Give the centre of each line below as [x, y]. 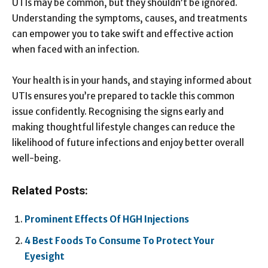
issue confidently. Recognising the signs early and [118, 111]
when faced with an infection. [76, 49]
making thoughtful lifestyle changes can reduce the [124, 127]
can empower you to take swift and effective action [123, 33]
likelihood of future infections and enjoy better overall [128, 142]
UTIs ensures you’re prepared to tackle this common [123, 96]
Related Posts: [50, 191]
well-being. [36, 158]
